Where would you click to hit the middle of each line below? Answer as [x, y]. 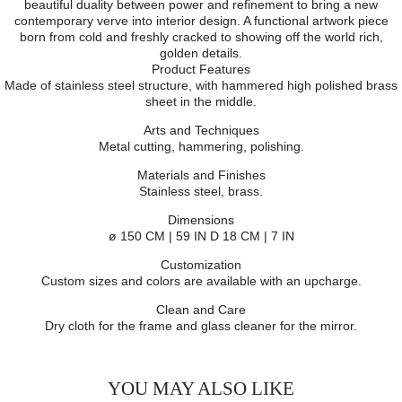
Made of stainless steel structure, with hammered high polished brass [201, 85]
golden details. [201, 52]
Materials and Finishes [201, 175]
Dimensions [201, 219]
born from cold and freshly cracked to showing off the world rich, [201, 36]
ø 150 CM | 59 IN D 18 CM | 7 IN [201, 236]
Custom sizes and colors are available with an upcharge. [201, 280]
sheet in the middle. [201, 101]
